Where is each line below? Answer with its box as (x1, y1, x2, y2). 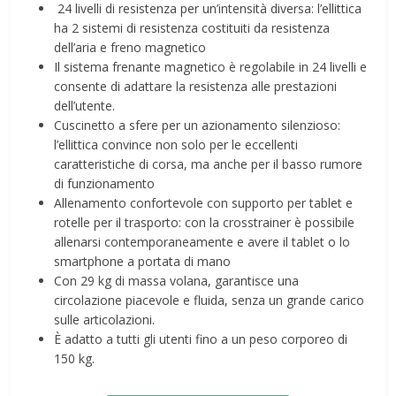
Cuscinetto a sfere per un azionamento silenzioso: (54, 117, 341, 134)
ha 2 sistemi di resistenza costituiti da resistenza (54, 19, 331, 37)
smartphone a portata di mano (54, 253, 232, 270)
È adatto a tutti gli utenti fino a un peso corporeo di (54, 331, 348, 348)
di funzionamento (54, 175, 156, 193)
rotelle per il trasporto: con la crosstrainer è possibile (54, 214, 355, 232)
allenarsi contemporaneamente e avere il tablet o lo (54, 233, 351, 251)
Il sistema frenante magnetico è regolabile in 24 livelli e (54, 58, 368, 76)
